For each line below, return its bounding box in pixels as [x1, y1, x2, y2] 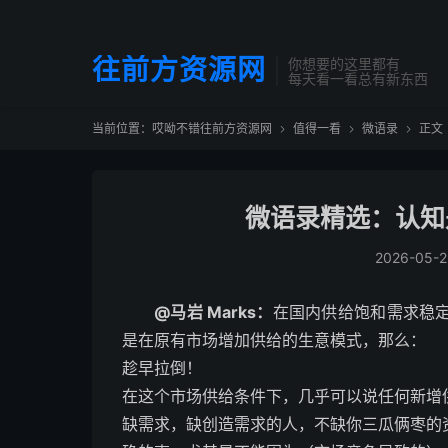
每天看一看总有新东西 [288, 70, 428, 87]
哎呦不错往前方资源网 [152, 121, 272, 136]
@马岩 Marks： [154, 302, 273, 322]
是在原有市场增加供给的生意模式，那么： [122, 330, 426, 350]
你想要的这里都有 [288, 55, 400, 72]
